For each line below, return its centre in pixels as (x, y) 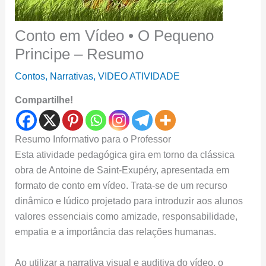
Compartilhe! (44, 100)
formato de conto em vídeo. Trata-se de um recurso (121, 186)
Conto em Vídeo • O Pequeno (114, 36)
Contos (30, 76)
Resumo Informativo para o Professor (93, 139)
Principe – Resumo (79, 54)
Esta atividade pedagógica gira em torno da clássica (124, 155)
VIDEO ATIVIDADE (139, 76)
